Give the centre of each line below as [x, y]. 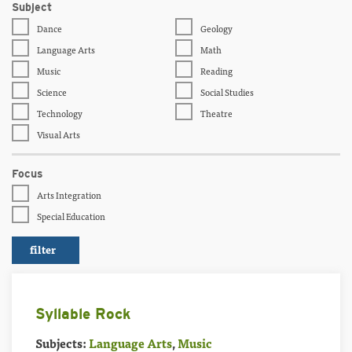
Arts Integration [68, 195]
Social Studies [226, 92]
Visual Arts [58, 134]
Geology [215, 28]
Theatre [215, 113]
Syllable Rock [83, 314]
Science [51, 92]
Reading [215, 71]
